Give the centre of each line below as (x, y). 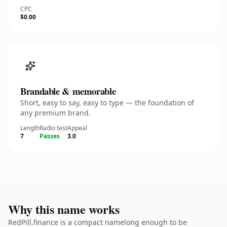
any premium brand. (55, 113)
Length (30, 128)
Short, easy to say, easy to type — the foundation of (107, 103)
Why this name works (64, 209)
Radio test (53, 128)
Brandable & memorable (68, 91)
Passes (50, 136)
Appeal (77, 128)
